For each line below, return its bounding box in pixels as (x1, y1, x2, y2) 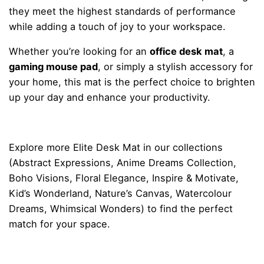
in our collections (140, 141, 223, 154)
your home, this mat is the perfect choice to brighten (9, 76, 255, 88)
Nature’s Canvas (95, 187, 170, 200)
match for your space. (9, 218, 110, 230)
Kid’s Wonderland (9, 187, 89, 200)
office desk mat (150, 45, 223, 58)
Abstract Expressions (12, 157, 111, 169)
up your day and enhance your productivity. (9, 91, 210, 104)
